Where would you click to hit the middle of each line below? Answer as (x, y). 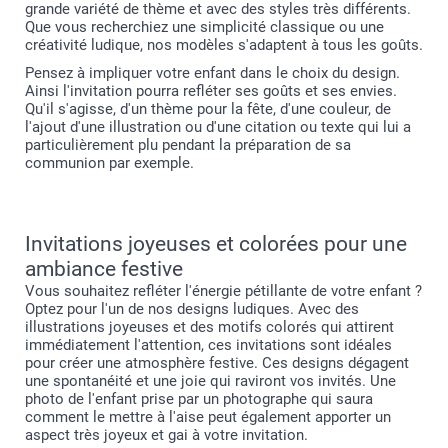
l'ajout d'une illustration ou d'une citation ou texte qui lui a (218, 126)
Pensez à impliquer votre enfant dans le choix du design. (212, 72)
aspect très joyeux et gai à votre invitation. (166, 434)
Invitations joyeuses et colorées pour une (216, 243)
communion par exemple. (109, 162)
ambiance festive (104, 268)
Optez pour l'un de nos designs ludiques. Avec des (192, 308)
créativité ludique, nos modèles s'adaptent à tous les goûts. (224, 44)
